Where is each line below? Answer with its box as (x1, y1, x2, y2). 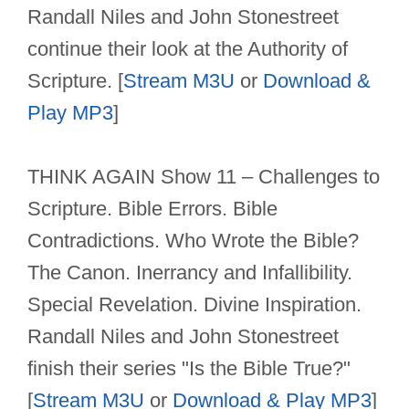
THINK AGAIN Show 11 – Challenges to (27, 165, 380, 189)
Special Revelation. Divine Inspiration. (27, 293, 362, 317)
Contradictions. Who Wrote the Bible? (27, 229, 359, 253)
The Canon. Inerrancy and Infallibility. (27, 261, 352, 285)
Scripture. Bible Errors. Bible (27, 197, 278, 221)
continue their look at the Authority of (27, 37, 348, 61)
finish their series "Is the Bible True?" (27, 357, 351, 381)
